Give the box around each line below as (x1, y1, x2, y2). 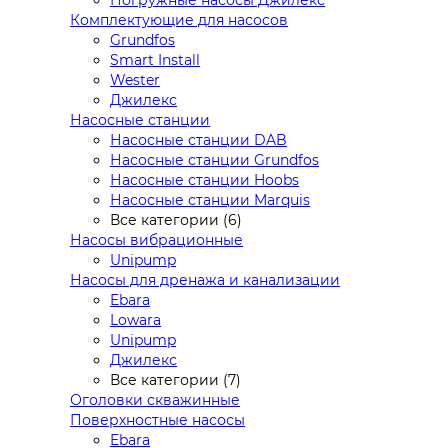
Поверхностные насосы (70, 410, 245, 429)
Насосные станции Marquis (110, 190, 310, 209)
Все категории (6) (110, 210, 242, 229)
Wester (110, 70, 160, 89)
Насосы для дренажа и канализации (70, 270, 340, 289)
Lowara (110, 310, 161, 329)
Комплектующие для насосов (70, 10, 288, 29)
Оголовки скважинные (70, 390, 240, 409)
